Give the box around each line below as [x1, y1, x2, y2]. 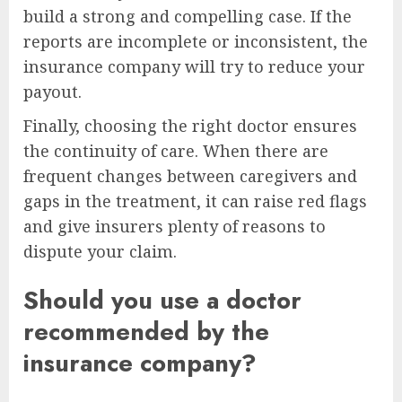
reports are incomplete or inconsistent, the [23, 31, 368, 53]
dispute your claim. [23, 240, 186, 263]
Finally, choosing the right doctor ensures [23, 115, 357, 137]
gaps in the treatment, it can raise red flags [23, 190, 367, 213]
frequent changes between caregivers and [23, 165, 357, 188]
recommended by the [23, 313, 269, 349]
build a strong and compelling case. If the [23, 5, 352, 28]
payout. [23, 81, 82, 103]
